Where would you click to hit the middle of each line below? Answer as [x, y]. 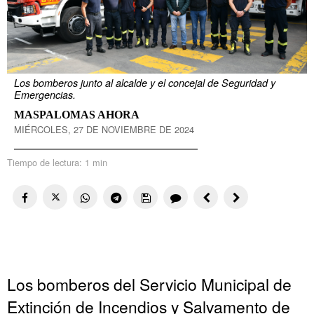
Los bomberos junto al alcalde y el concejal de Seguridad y [145, 82]
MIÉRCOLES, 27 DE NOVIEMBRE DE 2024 [104, 129]
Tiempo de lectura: [46, 162]
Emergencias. [45, 94]
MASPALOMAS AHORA [77, 114]
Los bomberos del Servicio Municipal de [149, 284]
